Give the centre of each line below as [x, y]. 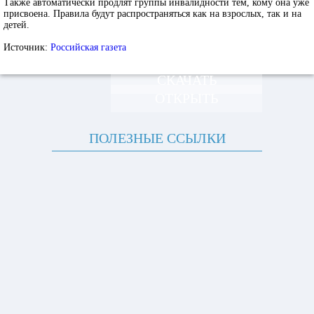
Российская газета [88, 47]
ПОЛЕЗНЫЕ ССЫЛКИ [157, 138]
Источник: [27, 47]
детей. [16, 25]
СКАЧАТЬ [186, 80]
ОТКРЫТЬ [186, 98]
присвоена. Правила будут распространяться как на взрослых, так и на [152, 14]
